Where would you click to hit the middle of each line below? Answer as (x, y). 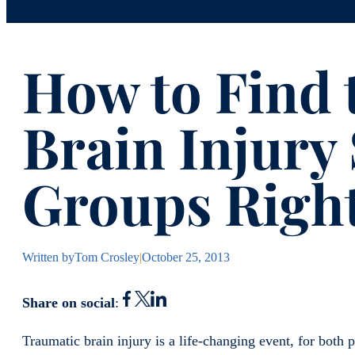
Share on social (69, 303)
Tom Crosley (107, 258)
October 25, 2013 (186, 258)
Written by (48, 258)
